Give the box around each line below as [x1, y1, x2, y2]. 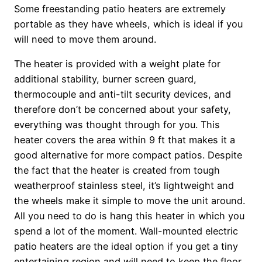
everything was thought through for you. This [14, 119, 220, 131]
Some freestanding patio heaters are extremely [14, 3, 226, 15]
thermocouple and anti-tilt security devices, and [14, 88, 231, 101]
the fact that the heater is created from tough [14, 164, 220, 177]
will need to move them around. [14, 33, 156, 46]
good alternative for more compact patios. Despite [14, 149, 242, 161]
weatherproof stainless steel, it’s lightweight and [14, 180, 234, 192]
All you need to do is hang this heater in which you [14, 210, 244, 222]
